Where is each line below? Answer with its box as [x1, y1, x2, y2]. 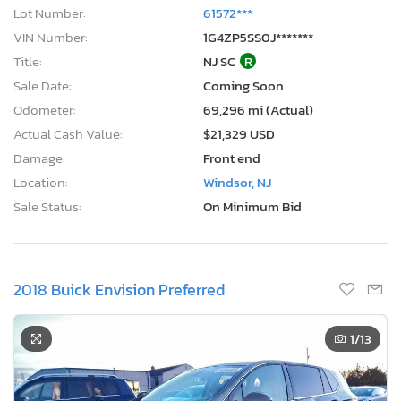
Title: [13, 50, 42, 72]
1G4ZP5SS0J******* [203, 26, 313, 47]
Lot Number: [13, 2, 86, 23]
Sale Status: [13, 195, 81, 217]
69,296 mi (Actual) [203, 98, 313, 120]
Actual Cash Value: [13, 123, 123, 144]
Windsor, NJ [203, 171, 271, 192]
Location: [13, 171, 68, 192]
